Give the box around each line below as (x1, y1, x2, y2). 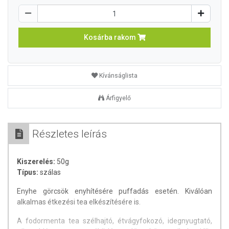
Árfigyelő (106, 95, 131, 102)
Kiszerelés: (17, 157, 57, 166)
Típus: (17, 168, 38, 176)
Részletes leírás (32, 128, 107, 140)
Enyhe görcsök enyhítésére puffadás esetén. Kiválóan (17, 187, 212, 195)
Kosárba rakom (83, 33, 138, 41)
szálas (38, 168, 61, 176)
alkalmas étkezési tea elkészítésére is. (17, 198, 141, 206)
